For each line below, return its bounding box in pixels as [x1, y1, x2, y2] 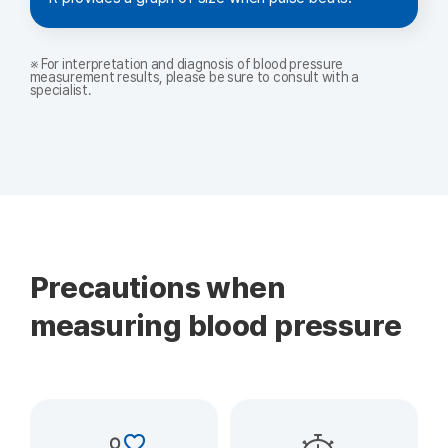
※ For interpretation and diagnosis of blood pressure [29, 55, 344, 72]
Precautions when [29, 269, 286, 305]
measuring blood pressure [29, 307, 415, 343]
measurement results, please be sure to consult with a [29, 68, 359, 85]
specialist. [29, 81, 92, 98]
